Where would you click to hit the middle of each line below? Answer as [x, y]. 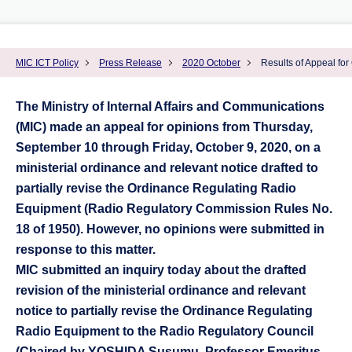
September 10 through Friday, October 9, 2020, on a [168, 147]
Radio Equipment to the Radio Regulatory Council [165, 331]
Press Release [130, 62]
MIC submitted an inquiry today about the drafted [161, 270]
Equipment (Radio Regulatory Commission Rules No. [174, 209]
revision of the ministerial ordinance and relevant [161, 290]
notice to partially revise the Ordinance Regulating [164, 311]
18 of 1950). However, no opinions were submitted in [170, 229]
